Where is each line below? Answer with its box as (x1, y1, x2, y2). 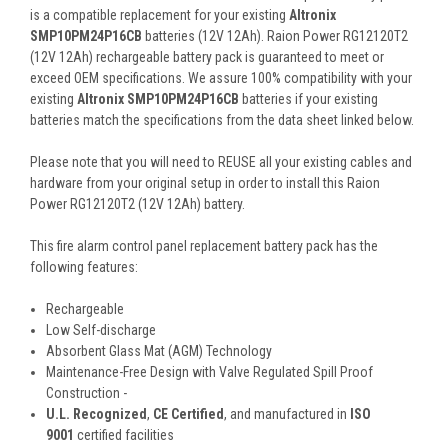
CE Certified (153, 406, 225, 423)
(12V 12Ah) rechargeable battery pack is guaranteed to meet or (30, 49, 384, 66)
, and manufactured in (224, 406, 351, 423)
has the (336, 238, 378, 255)
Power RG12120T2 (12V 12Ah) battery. (30, 196, 245, 213)
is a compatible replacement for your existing (30, 7, 289, 24)
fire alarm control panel (54, 238, 187, 255)
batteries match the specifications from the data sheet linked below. (30, 112, 414, 129)
